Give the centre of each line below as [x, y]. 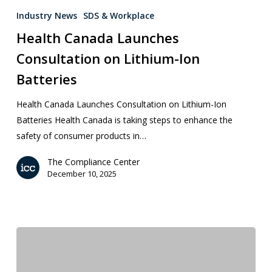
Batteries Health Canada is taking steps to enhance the [124, 120]
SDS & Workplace [118, 15]
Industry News [46, 15]
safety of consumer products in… [81, 136]
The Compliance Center [93, 162]
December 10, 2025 [82, 174]
